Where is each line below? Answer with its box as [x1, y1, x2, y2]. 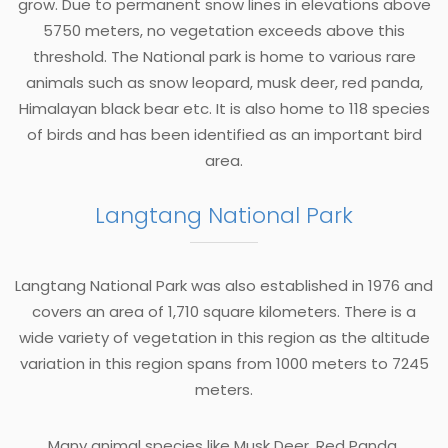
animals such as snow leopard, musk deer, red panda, [25, 71, 423, 93]
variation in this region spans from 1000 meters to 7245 [19, 352, 429, 374]
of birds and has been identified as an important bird [26, 123, 422, 145]
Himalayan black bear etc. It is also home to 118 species [18, 97, 430, 119]
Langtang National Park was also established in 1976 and [15, 274, 433, 296]
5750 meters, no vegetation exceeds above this [43, 19, 405, 41]
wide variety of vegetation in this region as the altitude [18, 326, 430, 348]
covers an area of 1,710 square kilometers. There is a [32, 300, 416, 322]
